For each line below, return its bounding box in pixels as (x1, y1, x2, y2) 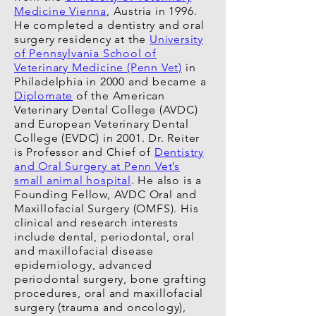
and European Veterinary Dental (14, 117, 190, 130)
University (150, 32, 204, 46)
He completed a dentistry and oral (14, 18, 205, 32)
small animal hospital (14, 174, 131, 187)
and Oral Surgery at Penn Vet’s (14, 159, 181, 173)
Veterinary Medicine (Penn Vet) (14, 61, 183, 74)
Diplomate (14, 89, 73, 102)
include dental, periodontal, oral (14, 230, 195, 243)
